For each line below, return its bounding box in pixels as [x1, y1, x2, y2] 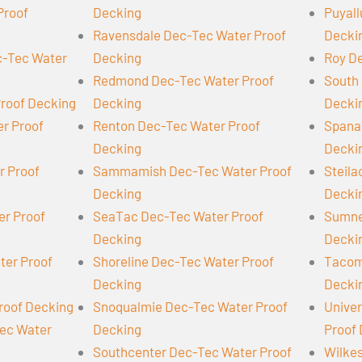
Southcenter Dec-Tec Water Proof [92, 343, 293, 360]
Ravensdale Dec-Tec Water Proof [92, 27, 287, 44]
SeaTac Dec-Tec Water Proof [92, 208, 264, 225]
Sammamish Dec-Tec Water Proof [92, 162, 293, 179]
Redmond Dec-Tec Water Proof [92, 72, 275, 89]
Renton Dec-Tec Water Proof [92, 117, 261, 134]
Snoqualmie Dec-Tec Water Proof [92, 298, 288, 315]
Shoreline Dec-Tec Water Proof [92, 253, 275, 270]
